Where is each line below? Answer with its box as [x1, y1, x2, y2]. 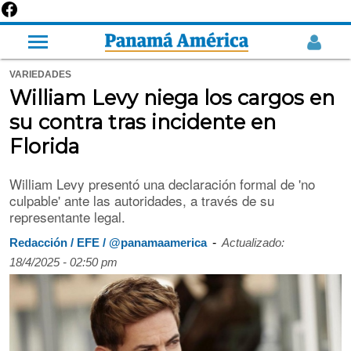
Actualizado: [222, 236, 284, 250]
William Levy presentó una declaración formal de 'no [9, 173, 315, 194]
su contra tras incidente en [9, 110, 276, 135]
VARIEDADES [9, 69, 71, 80]
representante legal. [9, 206, 125, 226]
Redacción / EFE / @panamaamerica [9, 236, 207, 250]
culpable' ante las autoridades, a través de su [9, 190, 274, 210]
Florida [9, 134, 79, 159]
